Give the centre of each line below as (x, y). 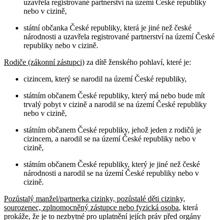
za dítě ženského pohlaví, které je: (138, 62)
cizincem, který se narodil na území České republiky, (105, 79)
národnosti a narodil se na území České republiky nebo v (111, 173)
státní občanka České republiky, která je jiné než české (108, 27)
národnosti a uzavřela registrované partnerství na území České (119, 36)
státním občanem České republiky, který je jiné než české (112, 164)
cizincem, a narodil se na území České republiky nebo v (110, 138)
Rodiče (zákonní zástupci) (44, 62)
